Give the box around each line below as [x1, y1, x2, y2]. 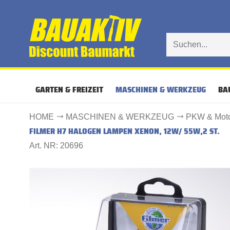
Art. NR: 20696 [29, 141, 83, 150]
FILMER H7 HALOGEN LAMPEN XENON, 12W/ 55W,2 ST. [29, 125, 220, 138]
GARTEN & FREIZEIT [35, 83, 103, 96]
